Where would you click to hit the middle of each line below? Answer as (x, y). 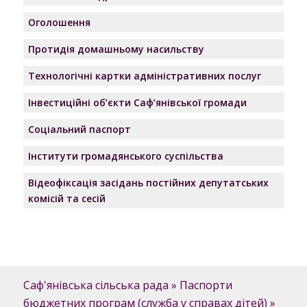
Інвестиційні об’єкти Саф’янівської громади (137, 102)
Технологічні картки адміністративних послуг (144, 76)
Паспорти (206, 285)
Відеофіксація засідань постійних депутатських (148, 183)
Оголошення (59, 22)
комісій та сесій (66, 198)
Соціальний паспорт (79, 129)
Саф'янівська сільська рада (96, 285)
